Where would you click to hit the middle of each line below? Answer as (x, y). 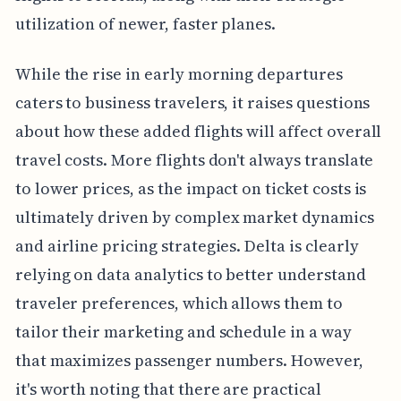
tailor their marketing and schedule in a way (183, 331)
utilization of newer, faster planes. (145, 23)
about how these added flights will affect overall (198, 131)
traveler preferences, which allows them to (179, 303)
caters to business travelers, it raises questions (192, 102)
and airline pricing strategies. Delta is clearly (187, 245)
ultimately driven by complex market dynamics (194, 217)
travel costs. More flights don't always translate (194, 159)
